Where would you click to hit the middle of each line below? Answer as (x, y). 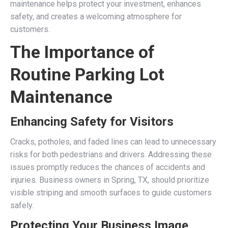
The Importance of (82, 52)
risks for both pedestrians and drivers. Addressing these (111, 154)
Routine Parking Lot (87, 74)
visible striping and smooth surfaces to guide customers (111, 193)
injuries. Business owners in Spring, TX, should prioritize (110, 180)
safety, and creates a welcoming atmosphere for (96, 17)
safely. (22, 205)
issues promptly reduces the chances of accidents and (108, 167)
